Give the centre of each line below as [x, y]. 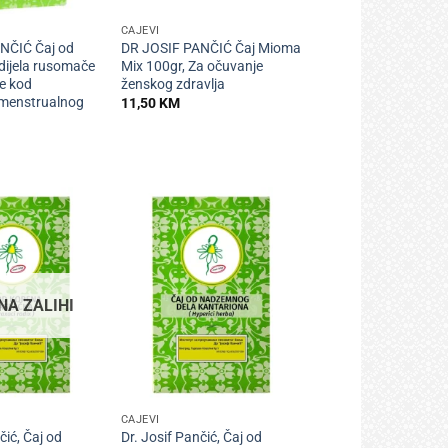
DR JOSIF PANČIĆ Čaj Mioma [210, 48]
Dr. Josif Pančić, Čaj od [191, 437]
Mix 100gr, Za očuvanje [191, 66]
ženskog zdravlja [172, 84]
